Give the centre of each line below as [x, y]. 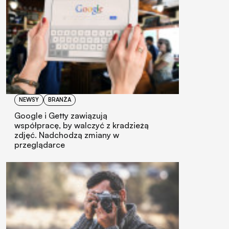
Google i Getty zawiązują [61, 116]
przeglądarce [40, 145]
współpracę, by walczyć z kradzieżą [82, 125]
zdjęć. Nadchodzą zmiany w [67, 135]
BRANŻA [60, 100]
